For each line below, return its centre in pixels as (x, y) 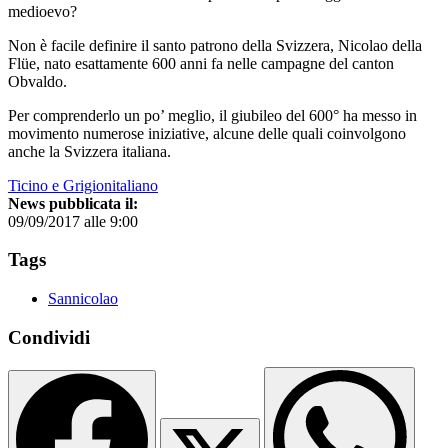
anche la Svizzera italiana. (89, 151)
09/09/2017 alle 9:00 (73, 221)
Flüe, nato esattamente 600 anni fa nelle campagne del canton (201, 63)
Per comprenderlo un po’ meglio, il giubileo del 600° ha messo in (212, 115)
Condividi (49, 337)
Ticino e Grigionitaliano (83, 185)
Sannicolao (83, 298)
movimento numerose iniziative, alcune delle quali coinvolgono (207, 133)
